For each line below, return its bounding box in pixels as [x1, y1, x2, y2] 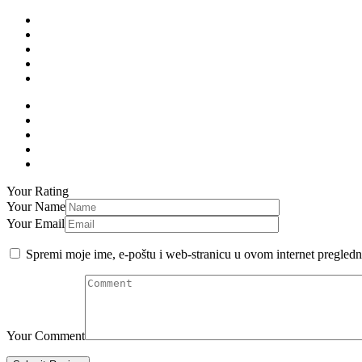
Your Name [6, 200, 65, 214]
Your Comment [6, 329, 85, 343]
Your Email [6, 217, 65, 231]
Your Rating [6, 184, 69, 199]
